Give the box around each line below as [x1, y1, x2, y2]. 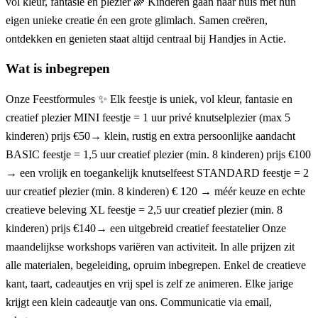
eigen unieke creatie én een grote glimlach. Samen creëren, [6, 13, 268, 26]
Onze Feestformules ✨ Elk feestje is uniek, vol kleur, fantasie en [6, 93, 292, 106]
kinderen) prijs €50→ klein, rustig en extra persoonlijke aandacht [6, 130, 295, 143]
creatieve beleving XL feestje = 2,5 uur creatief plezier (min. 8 [6, 204, 283, 216]
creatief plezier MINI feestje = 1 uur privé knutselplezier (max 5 [6, 111, 290, 124]
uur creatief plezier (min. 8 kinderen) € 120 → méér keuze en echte [6, 185, 305, 198]
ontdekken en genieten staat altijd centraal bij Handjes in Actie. [6, 32, 286, 45]
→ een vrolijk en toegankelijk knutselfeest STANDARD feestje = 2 [6, 167, 309, 180]
